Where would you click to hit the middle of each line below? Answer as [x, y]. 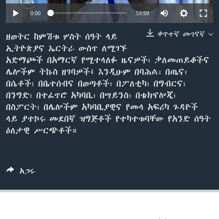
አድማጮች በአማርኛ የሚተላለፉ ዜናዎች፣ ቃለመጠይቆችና [108, 60]
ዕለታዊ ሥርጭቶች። [42, 130]
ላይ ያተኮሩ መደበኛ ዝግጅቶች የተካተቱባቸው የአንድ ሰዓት [108, 119]
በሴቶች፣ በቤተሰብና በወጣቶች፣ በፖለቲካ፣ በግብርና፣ [96, 83]
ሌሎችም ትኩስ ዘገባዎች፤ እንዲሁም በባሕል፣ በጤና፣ [97, 72]
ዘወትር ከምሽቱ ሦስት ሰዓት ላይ [62, 36]
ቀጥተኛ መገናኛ [181, 34]
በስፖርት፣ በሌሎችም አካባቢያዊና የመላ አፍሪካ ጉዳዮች [102, 107]
